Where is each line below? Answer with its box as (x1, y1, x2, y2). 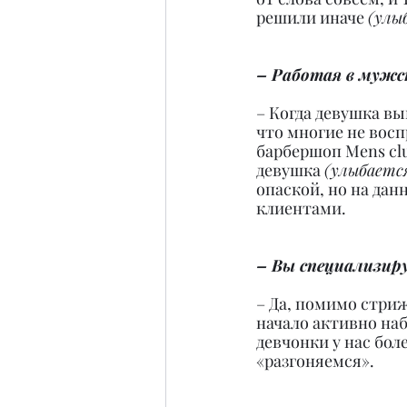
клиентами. (256, 197, 346, 220)
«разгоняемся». (256, 350, 374, 372)
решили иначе (256, 6, 368, 29)
